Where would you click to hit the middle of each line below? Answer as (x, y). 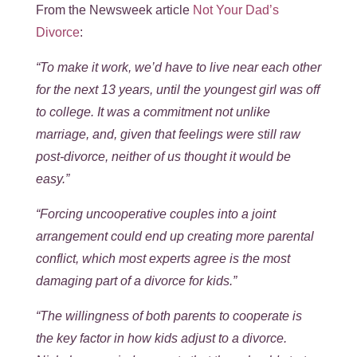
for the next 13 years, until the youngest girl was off (177, 89)
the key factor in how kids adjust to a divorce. (161, 338)
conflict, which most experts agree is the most (163, 258)
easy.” (52, 178)
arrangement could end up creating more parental (175, 236)
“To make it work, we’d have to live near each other (178, 67)
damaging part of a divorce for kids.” (136, 280)
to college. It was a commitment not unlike (153, 112)
